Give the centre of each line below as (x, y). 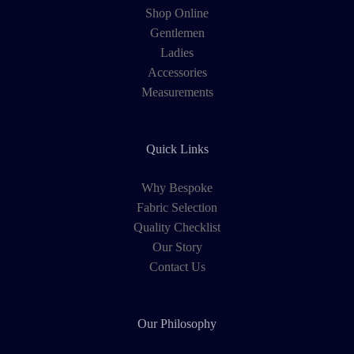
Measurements (177, 92)
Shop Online (177, 13)
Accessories (177, 73)
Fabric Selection (177, 208)
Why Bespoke (177, 188)
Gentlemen (177, 33)
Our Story (177, 247)
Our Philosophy (177, 324)
